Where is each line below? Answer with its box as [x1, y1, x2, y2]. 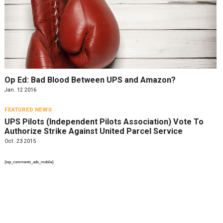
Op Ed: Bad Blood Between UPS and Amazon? [4, 75, 176, 85]
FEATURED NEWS [4, 106, 52, 113]
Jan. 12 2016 [4, 87, 36, 94]
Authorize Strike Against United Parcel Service [4, 126, 183, 136]
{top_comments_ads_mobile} [4, 159, 54, 164]
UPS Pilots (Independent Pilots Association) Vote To [4, 116, 204, 126]
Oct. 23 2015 [4, 137, 36, 144]
